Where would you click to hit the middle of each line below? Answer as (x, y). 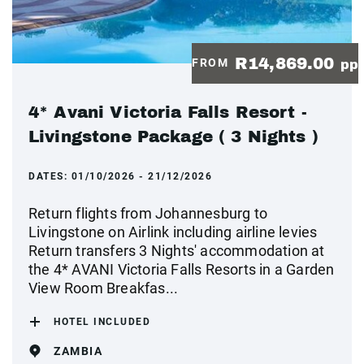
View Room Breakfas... (104, 288)
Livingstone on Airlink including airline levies (173, 232)
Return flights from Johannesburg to (148, 213)
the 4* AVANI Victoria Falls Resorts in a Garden (182, 269)
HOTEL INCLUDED (102, 321)
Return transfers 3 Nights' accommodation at (177, 250)
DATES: (50, 176)
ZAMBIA (78, 351)
